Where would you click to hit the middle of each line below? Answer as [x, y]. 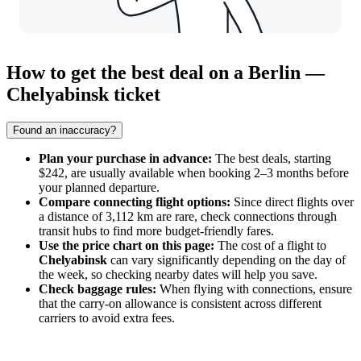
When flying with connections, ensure [254, 289]
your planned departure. [99, 187]
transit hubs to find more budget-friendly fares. [156, 231]
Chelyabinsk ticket [83, 95]
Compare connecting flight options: [135, 202]
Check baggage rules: [98, 289]
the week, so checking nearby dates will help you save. [178, 274]
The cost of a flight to [270, 245]
